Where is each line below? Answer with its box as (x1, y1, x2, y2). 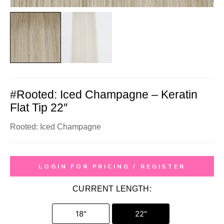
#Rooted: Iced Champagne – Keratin (10, 88, 197, 101)
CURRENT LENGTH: (72, 184, 151, 193)
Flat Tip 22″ (10, 101, 67, 114)
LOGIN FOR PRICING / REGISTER (38, 162, 185, 170)
